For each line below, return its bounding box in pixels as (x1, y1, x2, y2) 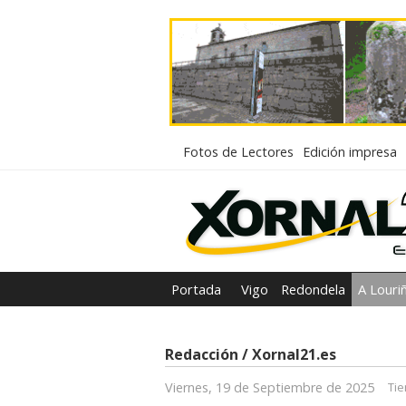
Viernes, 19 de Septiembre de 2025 (165, 378, 374, 396)
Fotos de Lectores (183, 142, 294, 160)
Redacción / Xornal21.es (165, 343, 336, 364)
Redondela (281, 279, 345, 298)
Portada (171, 279, 221, 298)
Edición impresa (303, 142, 397, 160)
